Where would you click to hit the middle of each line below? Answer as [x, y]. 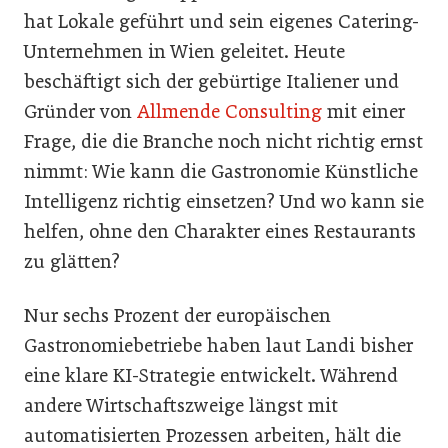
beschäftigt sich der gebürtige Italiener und [211, 81]
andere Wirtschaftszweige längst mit [181, 405]
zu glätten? [72, 261]
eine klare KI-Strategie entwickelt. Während [211, 375]
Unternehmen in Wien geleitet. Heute [184, 51]
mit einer [363, 111]
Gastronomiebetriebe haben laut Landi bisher [218, 345]
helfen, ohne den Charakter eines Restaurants [220, 231]
